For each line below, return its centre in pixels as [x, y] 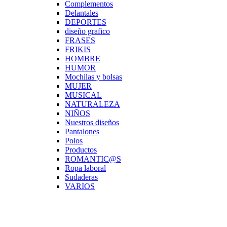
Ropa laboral [85, 168]
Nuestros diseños [92, 123]
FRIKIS [78, 50]
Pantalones [82, 132]
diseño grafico [87, 31]
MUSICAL [83, 95]
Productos [81, 150]
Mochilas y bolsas [93, 77]
